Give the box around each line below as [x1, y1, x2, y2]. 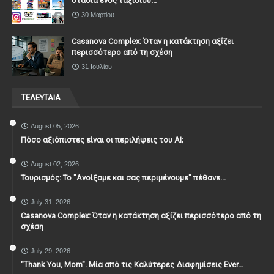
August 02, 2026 [31, 160, 79, 168]
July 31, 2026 [31, 198, 70, 206]
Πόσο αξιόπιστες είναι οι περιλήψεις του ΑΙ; [21, 135, 183, 145]
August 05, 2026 [31, 122, 79, 130]
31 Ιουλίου [81, 63, 112, 71]
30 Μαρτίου [81, 11, 114, 19]
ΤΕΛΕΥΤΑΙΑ [21, 93, 61, 103]
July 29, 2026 [31, 247, 70, 255]
